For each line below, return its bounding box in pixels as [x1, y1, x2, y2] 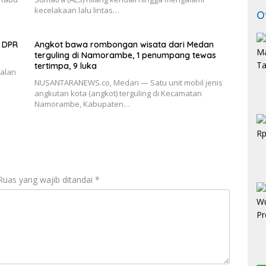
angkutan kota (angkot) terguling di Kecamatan [34, 87, 202, 99]
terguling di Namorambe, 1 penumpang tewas [34, 49, 216, 61]
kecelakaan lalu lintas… [34, 4, 119, 15]
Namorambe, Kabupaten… [34, 98, 130, 109]
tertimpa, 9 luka [34, 60, 97, 71]
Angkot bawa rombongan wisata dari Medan [34, 39, 214, 50]
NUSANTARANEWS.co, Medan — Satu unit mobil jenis [34, 77, 223, 88]
